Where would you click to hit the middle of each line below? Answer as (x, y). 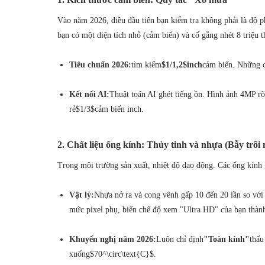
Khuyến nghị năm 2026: (113, 239)
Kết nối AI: (89, 94)
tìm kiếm (146, 64)
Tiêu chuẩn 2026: (100, 64)
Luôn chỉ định (180, 239)
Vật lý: (82, 195)
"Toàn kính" (227, 239)
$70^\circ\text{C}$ (122, 254)
